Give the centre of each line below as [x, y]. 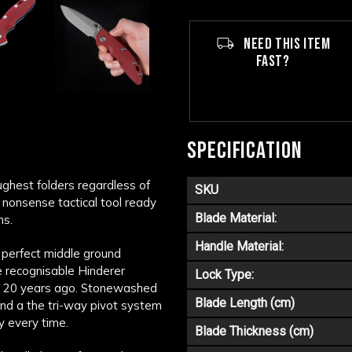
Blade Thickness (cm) [254, 331]
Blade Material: [236, 218]
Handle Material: [239, 246]
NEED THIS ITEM [286, 44]
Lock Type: [224, 275]
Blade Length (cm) [245, 303]
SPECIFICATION [245, 151]
